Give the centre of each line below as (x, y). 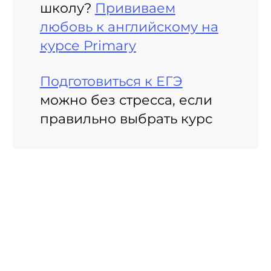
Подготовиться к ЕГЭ (111, 81)
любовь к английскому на (129, 27)
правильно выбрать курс (126, 119)
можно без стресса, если (126, 100)
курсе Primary (88, 46)
